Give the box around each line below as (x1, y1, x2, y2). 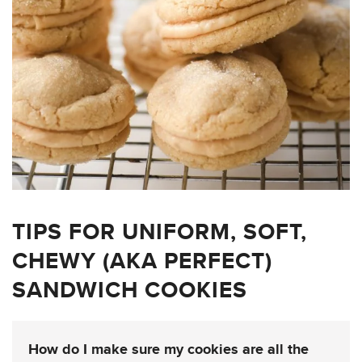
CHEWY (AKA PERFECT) (12, 243, 272, 277)
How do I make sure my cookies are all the (28, 338, 309, 360)
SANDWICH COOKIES (12, 272, 247, 306)
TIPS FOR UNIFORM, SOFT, (12, 214, 307, 248)
